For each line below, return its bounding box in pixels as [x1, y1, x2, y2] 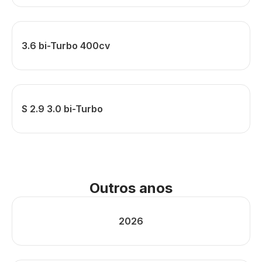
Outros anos [89, 180, 173, 196]
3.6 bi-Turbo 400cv [22, 40, 110, 51]
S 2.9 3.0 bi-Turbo [22, 103, 103, 115]
